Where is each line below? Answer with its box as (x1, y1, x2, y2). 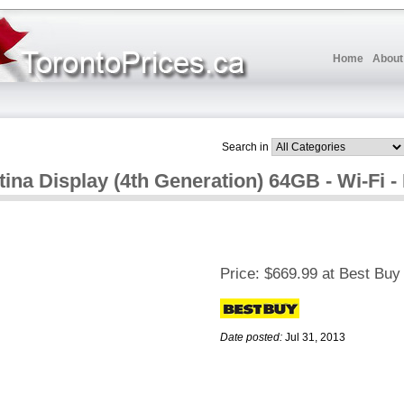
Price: (220, 265, 260, 283)
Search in (222, 140, 269, 153)
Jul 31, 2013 (285, 331, 345, 344)
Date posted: (220, 331, 282, 344)
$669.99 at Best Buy (264, 265, 400, 283)
